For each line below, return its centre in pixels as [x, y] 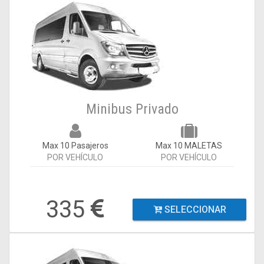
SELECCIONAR [194, 209]
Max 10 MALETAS [189, 146]
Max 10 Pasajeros [75, 146]
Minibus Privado [132, 109]
